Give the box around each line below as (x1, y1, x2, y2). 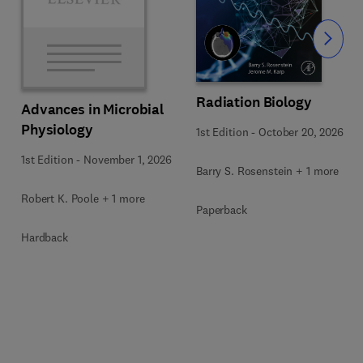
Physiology (21, 120, 93, 139)
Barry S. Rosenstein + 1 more (196, 164, 340, 178)
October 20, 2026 (258, 125, 344, 139)
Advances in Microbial (21, 100, 164, 119)
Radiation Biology (196, 92, 312, 112)
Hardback (21, 230, 68, 245)
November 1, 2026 (83, 152, 172, 167)
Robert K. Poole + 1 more (21, 191, 145, 206)
